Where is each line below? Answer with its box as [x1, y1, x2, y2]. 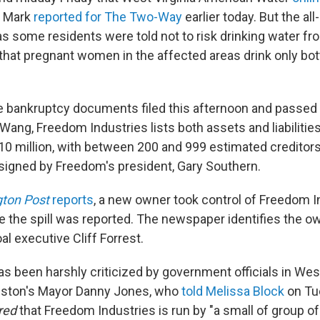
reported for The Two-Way [34, 9, 182, 24]
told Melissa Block [181, 283, 284, 299]
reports [49, 191, 94, 207]
